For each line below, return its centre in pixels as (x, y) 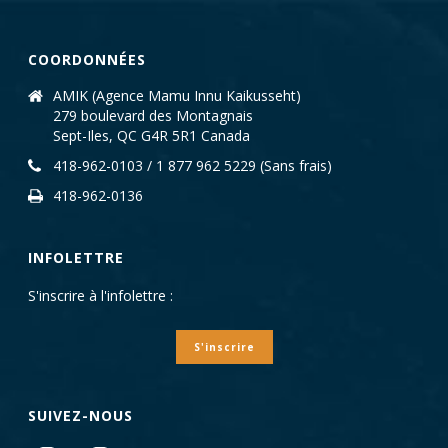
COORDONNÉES (87, 60)
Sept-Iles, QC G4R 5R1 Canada (152, 136)
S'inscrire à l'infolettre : (101, 296)
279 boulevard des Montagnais (153, 116)
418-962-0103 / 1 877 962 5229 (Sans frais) (193, 166)
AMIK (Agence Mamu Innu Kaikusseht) (177, 96)
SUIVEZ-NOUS (81, 416)
